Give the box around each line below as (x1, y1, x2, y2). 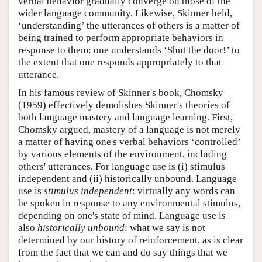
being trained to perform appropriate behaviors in (18, 32, 223, 44)
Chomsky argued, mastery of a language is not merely (18, 124, 240, 136)
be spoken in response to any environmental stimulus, (18, 198, 240, 209)
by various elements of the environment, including (18, 149, 227, 160)
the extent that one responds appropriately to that (18, 57, 222, 68)
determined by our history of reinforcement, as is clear (18, 235, 243, 246)
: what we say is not (125, 222, 205, 234)
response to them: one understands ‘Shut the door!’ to (18, 44, 240, 56)
